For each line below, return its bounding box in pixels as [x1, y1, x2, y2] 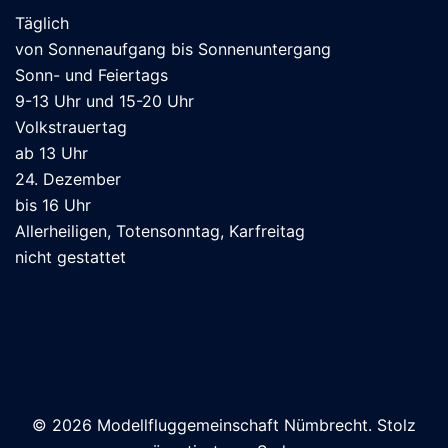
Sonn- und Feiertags [15, 65, 168, 86]
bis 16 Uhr [15, 195, 91, 216]
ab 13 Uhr [15, 143, 88, 164]
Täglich [15, 13, 69, 34]
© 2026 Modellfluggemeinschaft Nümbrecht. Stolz [32, 415, 416, 436]
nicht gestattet [15, 247, 126, 268]
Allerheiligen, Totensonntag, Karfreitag [15, 221, 305, 242]
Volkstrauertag [15, 117, 127, 138]
